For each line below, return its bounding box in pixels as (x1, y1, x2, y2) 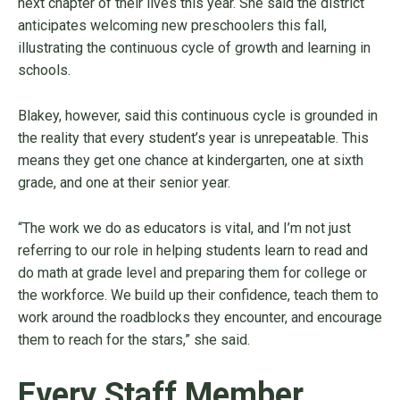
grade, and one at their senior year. (18, 174, 230, 192)
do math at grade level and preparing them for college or (18, 264, 367, 282)
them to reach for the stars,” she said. (18, 331, 254, 349)
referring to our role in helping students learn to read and (18, 242, 368, 260)
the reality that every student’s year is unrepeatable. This (18, 129, 369, 147)
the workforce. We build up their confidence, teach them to (18, 287, 379, 304)
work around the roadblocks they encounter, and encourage (18, 309, 382, 327)
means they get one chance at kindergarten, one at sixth (18, 152, 363, 170)
